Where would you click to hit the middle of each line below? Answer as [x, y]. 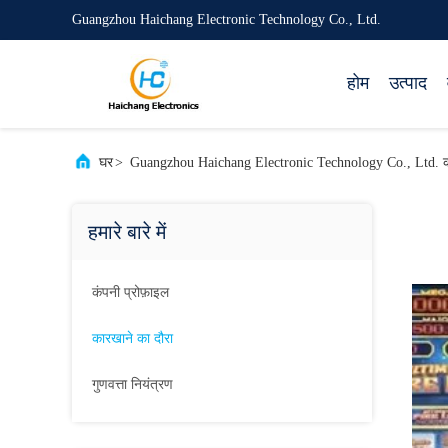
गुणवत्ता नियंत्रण [132, 384]
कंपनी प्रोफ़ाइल [130, 292]
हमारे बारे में [127, 232]
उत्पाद [408, 83]
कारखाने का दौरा [132, 338]
